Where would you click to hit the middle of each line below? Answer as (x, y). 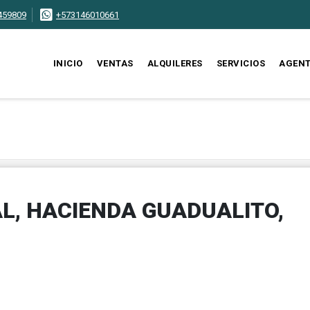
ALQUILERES (175, 63)
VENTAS (115, 63)
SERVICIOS (241, 63)
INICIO (68, 63)
